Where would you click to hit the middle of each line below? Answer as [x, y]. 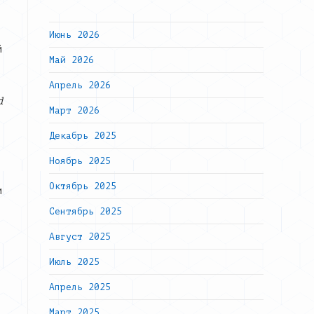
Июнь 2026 [74, 35]
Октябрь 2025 [83, 186]
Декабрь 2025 [83, 136]
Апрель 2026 [80, 85]
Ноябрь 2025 [80, 161]
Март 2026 [74, 110]
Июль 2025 [74, 262]
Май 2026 [71, 60]
